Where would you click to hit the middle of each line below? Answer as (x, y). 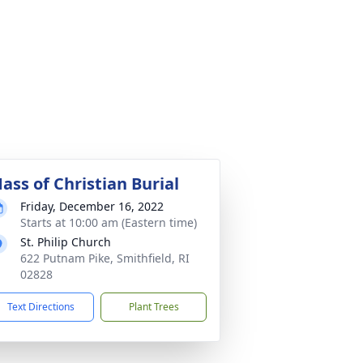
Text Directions (41, 307)
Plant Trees (154, 307)
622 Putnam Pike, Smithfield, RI (105, 258)
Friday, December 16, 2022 (92, 206)
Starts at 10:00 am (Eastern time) (109, 222)
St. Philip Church (66, 242)
